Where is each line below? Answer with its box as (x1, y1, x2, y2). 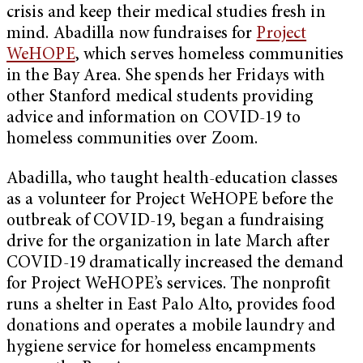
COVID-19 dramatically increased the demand (6, 255, 344, 273)
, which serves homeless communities (75, 46, 344, 64)
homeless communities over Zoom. (6, 130, 258, 148)
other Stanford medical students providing (6, 88, 314, 106)
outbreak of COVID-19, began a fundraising (6, 213, 325, 231)
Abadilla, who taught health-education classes (6, 171, 339, 189)
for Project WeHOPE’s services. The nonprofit (6, 276, 331, 294)
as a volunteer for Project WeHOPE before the (6, 192, 334, 210)
